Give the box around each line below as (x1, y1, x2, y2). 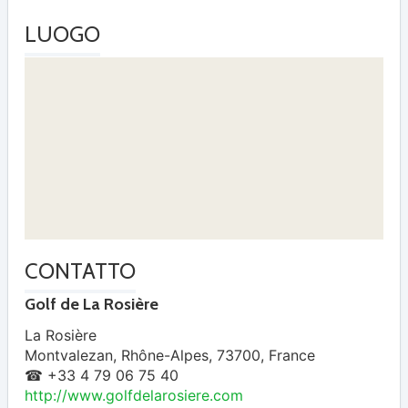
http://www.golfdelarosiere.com (25, 386, 243, 405)
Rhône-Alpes (121, 346, 209, 365)
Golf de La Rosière (25, 294, 158, 315)
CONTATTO (25, 257, 136, 284)
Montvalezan (25, 346, 113, 365)
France (269, 346, 315, 365)
